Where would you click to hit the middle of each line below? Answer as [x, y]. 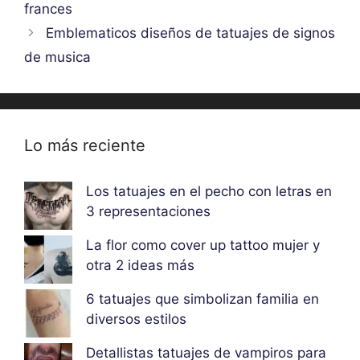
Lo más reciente [85, 146]
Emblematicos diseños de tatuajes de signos [191, 33]
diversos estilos [136, 319]
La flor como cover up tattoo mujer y [202, 245]
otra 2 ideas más [140, 266]
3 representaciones [148, 212]
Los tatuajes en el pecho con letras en [209, 192]
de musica [57, 57]
